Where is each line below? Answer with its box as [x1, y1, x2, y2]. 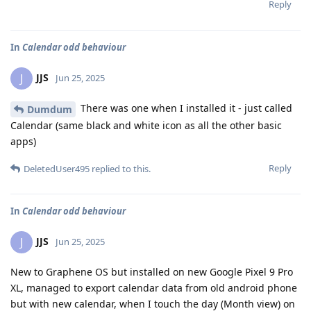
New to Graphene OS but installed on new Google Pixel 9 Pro [10, 264, 293, 278]
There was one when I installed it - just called [78, 101, 292, 115]
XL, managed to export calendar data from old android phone [10, 280, 297, 294]
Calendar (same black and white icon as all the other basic [10, 118, 282, 132]
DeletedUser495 [24, 162, 90, 175]
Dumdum [27, 102, 72, 116]
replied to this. [90, 162, 151, 175]
